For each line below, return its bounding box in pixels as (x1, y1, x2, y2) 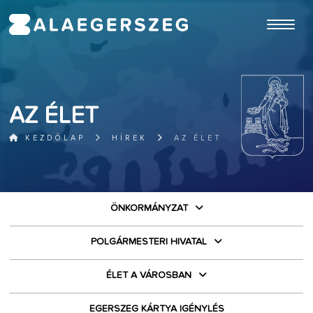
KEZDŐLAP (20, 134, 86, 142)
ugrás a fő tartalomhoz (233, 3, 304, 10)
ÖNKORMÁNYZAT (110, 203, 188, 213)
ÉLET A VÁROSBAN (106, 270, 191, 280)
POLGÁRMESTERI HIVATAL (91, 237, 207, 247)
